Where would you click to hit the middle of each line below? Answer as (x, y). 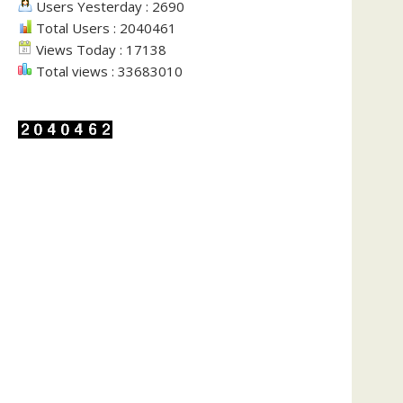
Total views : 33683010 (107, 71)
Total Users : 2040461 (104, 28)
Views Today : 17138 (99, 49)
